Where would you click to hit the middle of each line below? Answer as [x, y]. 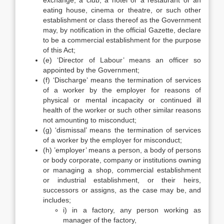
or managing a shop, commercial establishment [122, 170]
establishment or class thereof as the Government [122, 20]
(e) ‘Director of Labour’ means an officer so [122, 60]
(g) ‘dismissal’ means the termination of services [122, 130]
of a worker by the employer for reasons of [122, 90]
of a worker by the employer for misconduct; [112, 140]
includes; [57, 200]
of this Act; [59, 50]
